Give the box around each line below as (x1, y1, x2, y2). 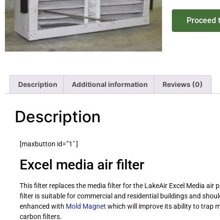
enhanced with (20, 202, 64, 210)
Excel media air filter (20, 156, 144, 173)
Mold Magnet (64, 202, 106, 210)
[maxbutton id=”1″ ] (20, 140, 78, 148)
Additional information (72, 80, 148, 89)
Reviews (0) (162, 80, 203, 89)
